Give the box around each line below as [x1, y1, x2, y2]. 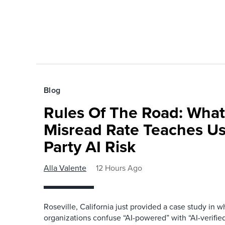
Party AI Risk [44, 135, 136, 159]
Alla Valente [44, 162, 86, 174]
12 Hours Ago [96, 162, 142, 174]
